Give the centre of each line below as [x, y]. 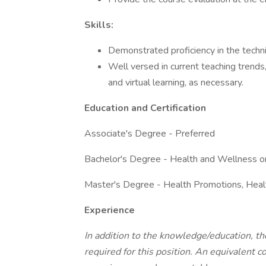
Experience [110, 210]
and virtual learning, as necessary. [176, 83]
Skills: [99, 25]
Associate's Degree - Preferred [150, 134]
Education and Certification [145, 108]
